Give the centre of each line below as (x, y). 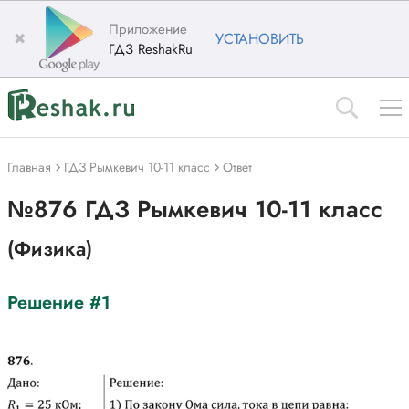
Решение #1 (59, 303)
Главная (29, 167)
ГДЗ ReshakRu (151, 49)
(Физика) (50, 249)
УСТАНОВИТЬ (260, 39)
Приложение (148, 29)
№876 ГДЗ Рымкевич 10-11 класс (195, 209)
